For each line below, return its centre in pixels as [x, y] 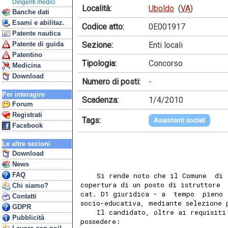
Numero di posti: [111, 81]
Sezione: [97, 45]
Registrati [26, 115]
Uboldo [161, 8]
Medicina [25, 65]
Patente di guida [37, 44]
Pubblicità [27, 218]
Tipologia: [99, 63]
